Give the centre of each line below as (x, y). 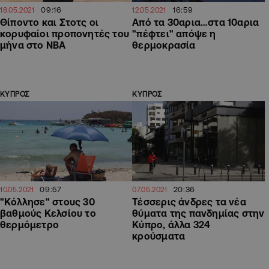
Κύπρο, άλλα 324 (171, 225)
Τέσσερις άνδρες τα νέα (189, 202)
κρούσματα (159, 236)
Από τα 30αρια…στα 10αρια (196, 22)
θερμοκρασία (164, 45)
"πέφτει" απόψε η (174, 33)
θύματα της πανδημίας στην (198, 213)
